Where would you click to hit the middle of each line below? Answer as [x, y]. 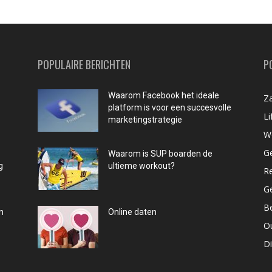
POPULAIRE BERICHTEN [84, 64]
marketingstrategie [145, 120]
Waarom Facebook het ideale [164, 95]
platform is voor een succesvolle [170, 107]
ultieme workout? [141, 166]
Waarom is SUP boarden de [160, 154]
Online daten [132, 212]
